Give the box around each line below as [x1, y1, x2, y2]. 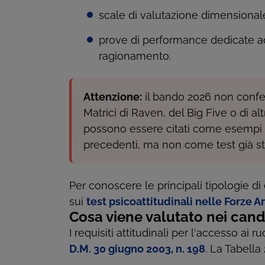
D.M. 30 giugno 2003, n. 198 [69, 243, 205, 256]
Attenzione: [83, 91, 142, 104]
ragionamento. [99, 50, 171, 63]
